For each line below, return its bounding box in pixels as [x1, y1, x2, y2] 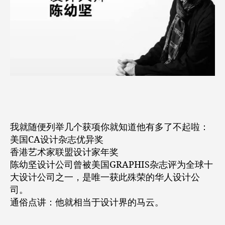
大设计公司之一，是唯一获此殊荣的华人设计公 [10, 172, 200, 184]
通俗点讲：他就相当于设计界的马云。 [10, 197, 178, 209]
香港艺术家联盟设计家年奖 [10, 147, 119, 159]
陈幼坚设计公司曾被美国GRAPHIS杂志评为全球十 [10, 159, 213, 171]
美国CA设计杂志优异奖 [10, 134, 103, 146]
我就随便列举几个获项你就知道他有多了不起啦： [10, 122, 209, 134]
